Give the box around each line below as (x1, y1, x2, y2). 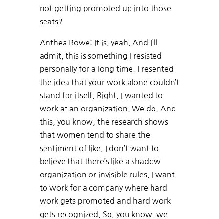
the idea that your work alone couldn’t (39, 78, 179, 87)
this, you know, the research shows (39, 118, 168, 126)
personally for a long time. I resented (39, 65, 174, 73)
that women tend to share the (39, 131, 150, 139)
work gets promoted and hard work (39, 197, 171, 205)
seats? (39, 18, 63, 26)
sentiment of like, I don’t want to (39, 144, 159, 153)
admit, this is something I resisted (39, 52, 162, 60)
